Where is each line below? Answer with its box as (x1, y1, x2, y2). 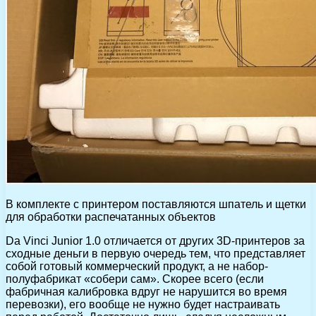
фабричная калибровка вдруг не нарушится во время (6, 285, 287, 298)
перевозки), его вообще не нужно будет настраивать (6, 298, 280, 310)
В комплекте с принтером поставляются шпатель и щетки (6, 197, 306, 210)
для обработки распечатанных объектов (6, 210, 216, 223)
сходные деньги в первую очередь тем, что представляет (6, 247, 305, 260)
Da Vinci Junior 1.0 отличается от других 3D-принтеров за (6, 234, 305, 247)
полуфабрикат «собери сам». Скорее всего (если (6, 272, 264, 285)
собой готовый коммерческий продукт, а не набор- (6, 260, 268, 272)
